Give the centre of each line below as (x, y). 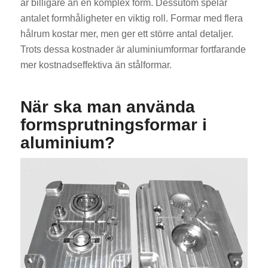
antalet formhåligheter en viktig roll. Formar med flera (131, 18)
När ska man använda (107, 106)
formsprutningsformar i (113, 124)
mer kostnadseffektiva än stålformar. (96, 65)
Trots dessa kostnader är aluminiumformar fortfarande (133, 49)
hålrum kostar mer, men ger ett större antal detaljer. (127, 33)
